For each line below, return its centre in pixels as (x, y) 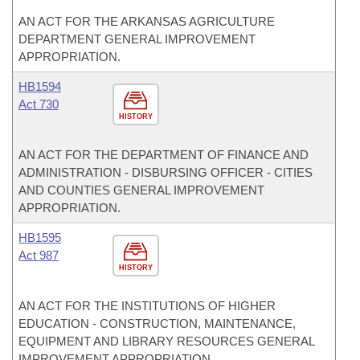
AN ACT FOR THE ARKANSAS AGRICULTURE (147, 21)
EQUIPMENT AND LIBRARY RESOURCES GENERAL (166, 341)
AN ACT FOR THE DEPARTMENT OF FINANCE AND (164, 155)
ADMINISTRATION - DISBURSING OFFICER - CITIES (166, 172)
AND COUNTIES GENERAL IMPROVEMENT (141, 190)
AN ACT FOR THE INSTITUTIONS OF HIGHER (147, 306)
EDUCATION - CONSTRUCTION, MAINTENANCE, (157, 323)
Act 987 (39, 255)
